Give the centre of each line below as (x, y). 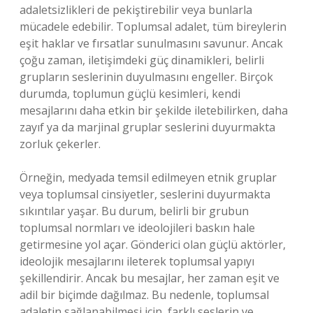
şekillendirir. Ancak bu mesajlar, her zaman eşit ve (150, 278)
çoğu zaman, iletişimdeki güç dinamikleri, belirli (142, 60)
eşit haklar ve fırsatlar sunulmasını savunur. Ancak (151, 43)
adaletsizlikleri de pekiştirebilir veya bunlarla (136, 10)
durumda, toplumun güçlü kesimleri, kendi (130, 94)
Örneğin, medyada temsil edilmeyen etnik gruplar (148, 177)
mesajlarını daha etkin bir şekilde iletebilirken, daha (154, 110)
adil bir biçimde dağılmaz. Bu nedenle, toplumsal (144, 295)
